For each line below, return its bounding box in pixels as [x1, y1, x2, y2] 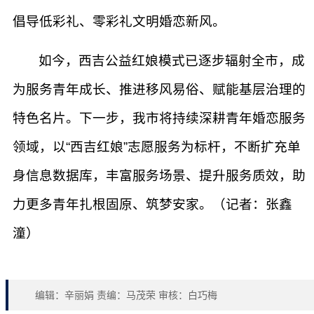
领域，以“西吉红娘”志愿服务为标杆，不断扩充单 [13, 139, 301, 154]
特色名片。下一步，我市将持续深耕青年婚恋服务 [13, 111, 306, 125]
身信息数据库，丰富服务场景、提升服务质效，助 [13, 168, 306, 183]
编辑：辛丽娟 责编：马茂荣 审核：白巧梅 [35, 289, 217, 301]
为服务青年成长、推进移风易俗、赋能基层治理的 [13, 82, 306, 97]
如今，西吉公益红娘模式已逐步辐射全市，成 [35, 53, 305, 68]
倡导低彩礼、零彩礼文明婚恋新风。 [13, 14, 226, 29]
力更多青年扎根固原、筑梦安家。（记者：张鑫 [13, 197, 292, 212]
